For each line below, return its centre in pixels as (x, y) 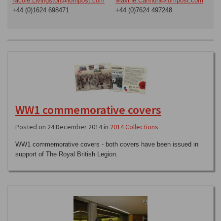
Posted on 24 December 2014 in (63, 127)
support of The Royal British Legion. (67, 154)
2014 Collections (134, 127)
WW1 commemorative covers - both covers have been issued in (107, 144)
